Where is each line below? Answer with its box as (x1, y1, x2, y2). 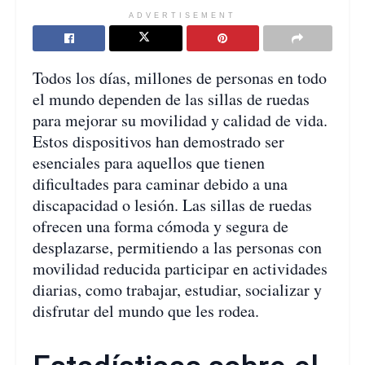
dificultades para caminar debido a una (33, 172, 288, 195)
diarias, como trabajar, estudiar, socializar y (33, 278, 322, 301)
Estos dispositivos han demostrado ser (33, 130, 284, 152)
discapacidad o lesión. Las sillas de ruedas (33, 193, 312, 216)
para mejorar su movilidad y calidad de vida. (33, 108, 328, 131)
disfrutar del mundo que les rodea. (33, 299, 259, 322)
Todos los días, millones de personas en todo (33, 66, 327, 89)
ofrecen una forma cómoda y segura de (33, 214, 288, 237)
